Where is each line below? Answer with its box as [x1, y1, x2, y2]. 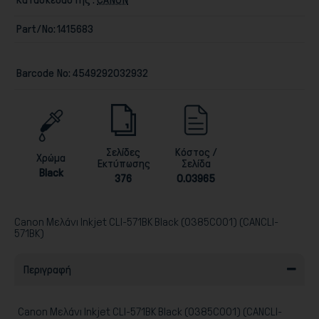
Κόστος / [174, 145, 217, 158]
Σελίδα [181, 157, 211, 169]
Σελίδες [106, 145, 140, 158]
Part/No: [16, 22, 56, 35]
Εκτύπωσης [96, 157, 150, 169]
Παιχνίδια [68, 105, 108, 117]
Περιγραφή [23, 263, 71, 276]
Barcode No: [16, 66, 70, 79]
